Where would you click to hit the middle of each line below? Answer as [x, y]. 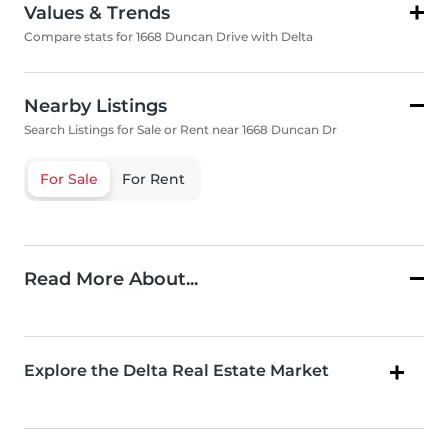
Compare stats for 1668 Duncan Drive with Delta [168, 37]
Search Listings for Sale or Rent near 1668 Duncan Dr [180, 130]
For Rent [153, 179]
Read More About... [111, 279]
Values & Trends [97, 13]
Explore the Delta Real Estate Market [176, 371]
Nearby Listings [95, 106]
